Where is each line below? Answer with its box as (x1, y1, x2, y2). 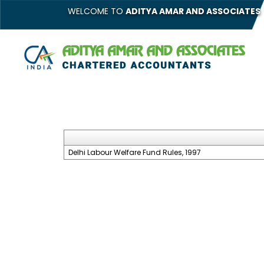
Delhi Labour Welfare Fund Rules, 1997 (68, 147, 201, 157)
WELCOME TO (67, 5, 126, 17)
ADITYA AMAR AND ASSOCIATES (125, 5, 260, 17)
